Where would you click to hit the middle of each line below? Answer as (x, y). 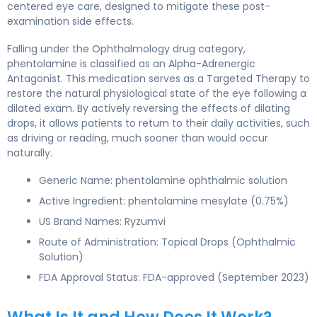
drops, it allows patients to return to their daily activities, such (158, 123)
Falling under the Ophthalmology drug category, (126, 49)
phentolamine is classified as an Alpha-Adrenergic (131, 64)
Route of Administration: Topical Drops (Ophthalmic (167, 242)
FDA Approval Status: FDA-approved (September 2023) (174, 277)
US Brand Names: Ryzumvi (102, 221)
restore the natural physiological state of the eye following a (157, 93)
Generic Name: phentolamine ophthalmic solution (163, 180)
